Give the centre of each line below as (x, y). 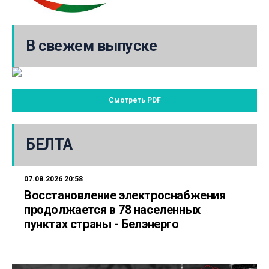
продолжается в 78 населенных (112, 209)
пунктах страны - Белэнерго (103, 224)
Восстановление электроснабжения (125, 195)
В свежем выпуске (91, 46)
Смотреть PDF (134, 100)
